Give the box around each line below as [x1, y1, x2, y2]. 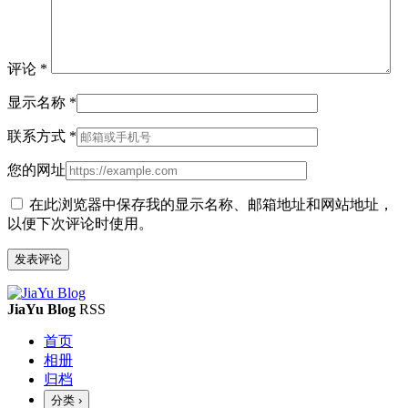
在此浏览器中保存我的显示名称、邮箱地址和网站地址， [29, 196, 393, 212]
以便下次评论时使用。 [7, 215, 153, 231]
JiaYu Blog [7, 301, 76, 317]
